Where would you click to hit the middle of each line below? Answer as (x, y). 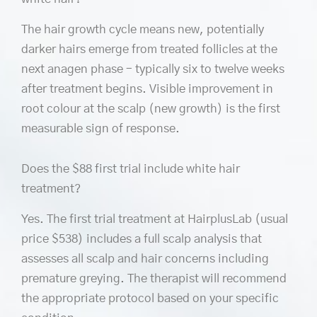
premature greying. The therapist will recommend (154, 279)
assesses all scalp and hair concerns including (145, 259)
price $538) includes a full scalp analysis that (142, 239)
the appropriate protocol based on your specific (150, 299)
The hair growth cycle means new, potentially (143, 29)
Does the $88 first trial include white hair (131, 169)
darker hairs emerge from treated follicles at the (149, 49)
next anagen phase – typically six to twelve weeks (153, 69)
